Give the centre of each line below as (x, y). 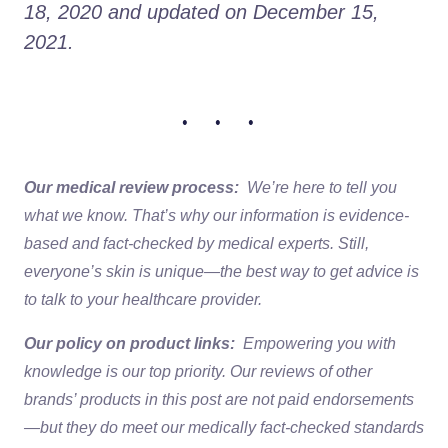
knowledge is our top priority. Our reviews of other (198, 371)
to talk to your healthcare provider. (143, 299)
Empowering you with (319, 343)
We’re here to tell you (322, 187)
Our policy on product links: (129, 343)
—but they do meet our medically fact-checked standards (224, 427)
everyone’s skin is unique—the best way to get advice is (221, 271)
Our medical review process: (131, 187)
